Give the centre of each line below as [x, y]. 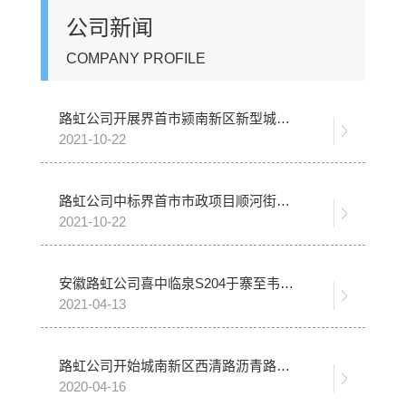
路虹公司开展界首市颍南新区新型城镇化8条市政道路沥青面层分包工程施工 [283, 119]
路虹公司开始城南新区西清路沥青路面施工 [283, 366]
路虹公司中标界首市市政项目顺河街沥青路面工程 [283, 201]
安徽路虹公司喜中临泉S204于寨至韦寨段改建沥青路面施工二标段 [287, 284]
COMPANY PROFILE [136, 59]
